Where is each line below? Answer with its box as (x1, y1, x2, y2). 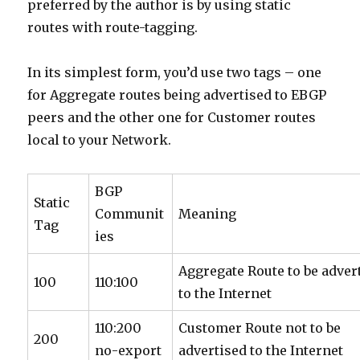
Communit (95, 206, 165, 223)
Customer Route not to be (178, 320, 342, 337)
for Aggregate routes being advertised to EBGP (27, 87, 327, 104)
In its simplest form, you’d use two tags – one (27, 64, 322, 81)
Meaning (178, 206, 237, 223)
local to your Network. (27, 132, 172, 149)
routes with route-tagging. (27, 19, 198, 36)
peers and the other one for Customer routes (27, 109, 317, 126)
